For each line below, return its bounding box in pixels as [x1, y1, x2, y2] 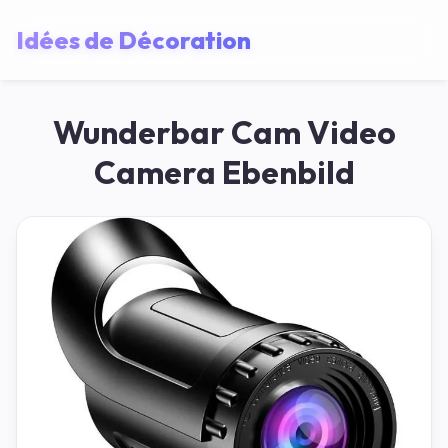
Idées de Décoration [16, 24, 251, 55]
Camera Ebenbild [93, 152, 355, 192]
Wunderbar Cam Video [52, 112, 396, 152]
